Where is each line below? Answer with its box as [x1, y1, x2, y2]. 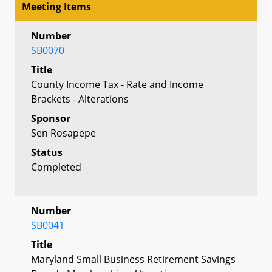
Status [31, 145, 63, 159]
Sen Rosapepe [31, 126, 96, 140]
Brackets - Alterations [31, 92, 129, 106]
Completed [31, 160, 81, 174]
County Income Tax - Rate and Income [31, 77, 203, 91]
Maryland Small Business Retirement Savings [31, 252, 236, 266]
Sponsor [31, 111, 70, 125]
